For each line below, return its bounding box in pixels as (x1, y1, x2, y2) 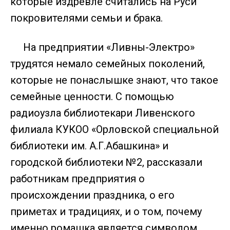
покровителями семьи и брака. (10, 12, 163, 24)
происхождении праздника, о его (10, 189, 175, 201)
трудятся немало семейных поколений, (10, 57, 205, 70)
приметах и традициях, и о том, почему (10, 205, 202, 218)
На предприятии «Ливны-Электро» (10, 41, 195, 53)
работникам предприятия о (10, 172, 145, 185)
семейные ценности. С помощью (10, 90, 174, 103)
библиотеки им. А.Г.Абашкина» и (10, 140, 168, 152)
